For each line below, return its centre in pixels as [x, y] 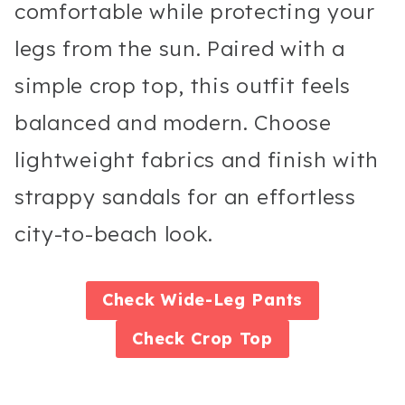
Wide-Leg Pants [232, 300]
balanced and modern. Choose [173, 123]
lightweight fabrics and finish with [197, 160]
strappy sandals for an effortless [185, 197]
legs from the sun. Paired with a [180, 49]
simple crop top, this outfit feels [183, 86]
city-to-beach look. [114, 234]
